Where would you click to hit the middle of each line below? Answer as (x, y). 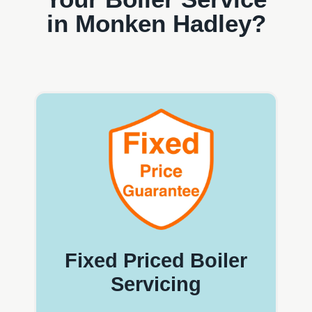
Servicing (156, 284)
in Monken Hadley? (156, 23)
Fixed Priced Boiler (156, 260)
